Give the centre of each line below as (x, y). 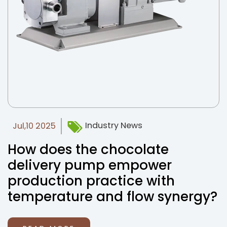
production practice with (91, 181)
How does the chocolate (88, 149)
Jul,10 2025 (34, 126)
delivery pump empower (90, 165)
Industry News (113, 126)
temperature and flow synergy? (112, 197)
